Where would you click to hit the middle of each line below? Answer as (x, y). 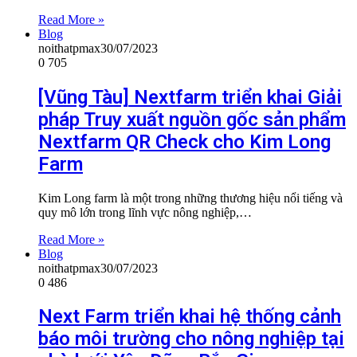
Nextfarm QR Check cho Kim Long (184, 141)
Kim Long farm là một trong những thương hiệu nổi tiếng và (190, 198)
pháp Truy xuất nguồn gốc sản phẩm (192, 119)
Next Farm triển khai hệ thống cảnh (190, 317)
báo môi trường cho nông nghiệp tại (191, 339)
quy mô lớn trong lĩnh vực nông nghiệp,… (145, 212)
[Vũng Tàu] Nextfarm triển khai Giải (190, 97)
